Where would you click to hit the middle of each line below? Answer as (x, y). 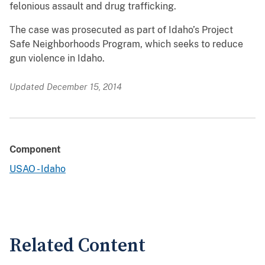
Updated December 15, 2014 (66, 87)
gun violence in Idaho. (57, 59)
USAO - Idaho (38, 169)
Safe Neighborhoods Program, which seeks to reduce (126, 44)
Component (35, 150)
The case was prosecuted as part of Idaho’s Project (121, 30)
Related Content (77, 246)
